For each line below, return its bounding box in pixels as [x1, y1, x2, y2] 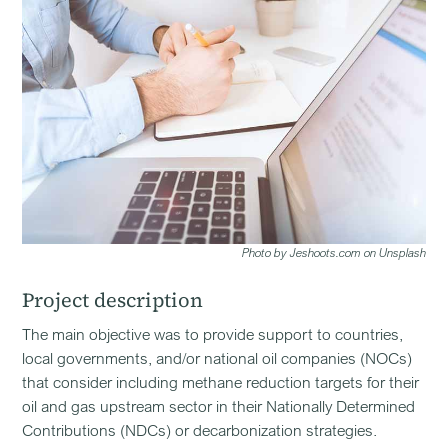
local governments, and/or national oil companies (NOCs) [22, 348, 413, 368]
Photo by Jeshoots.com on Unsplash [241, 245, 426, 260]
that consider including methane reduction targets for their [22, 372, 420, 392]
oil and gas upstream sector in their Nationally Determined [22, 396, 416, 416]
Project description [22, 286, 204, 314]
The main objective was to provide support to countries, [22, 324, 404, 344]
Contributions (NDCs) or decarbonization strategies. [22, 420, 378, 440]
